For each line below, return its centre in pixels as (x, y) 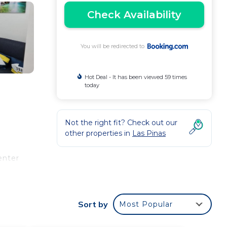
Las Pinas (149, 133)
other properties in (99, 133)
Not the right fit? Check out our (121, 123)
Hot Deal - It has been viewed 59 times (136, 77)
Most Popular (146, 204)
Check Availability (134, 15)
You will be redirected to (114, 46)
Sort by (93, 204)
